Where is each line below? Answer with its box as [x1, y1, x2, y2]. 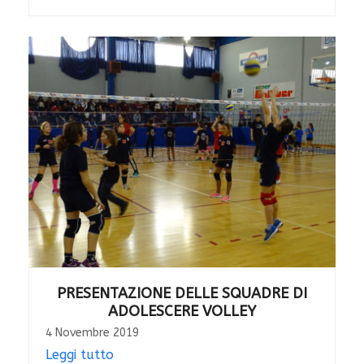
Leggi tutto [45, 346, 114, 362]
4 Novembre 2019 [45, 325, 139, 340]
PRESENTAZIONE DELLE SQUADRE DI [57, 284, 307, 302]
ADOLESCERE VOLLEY [108, 301, 256, 320]
